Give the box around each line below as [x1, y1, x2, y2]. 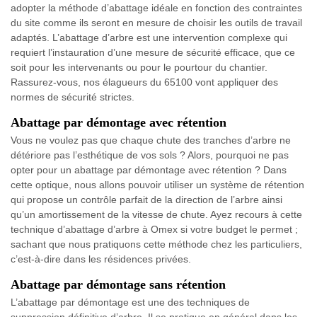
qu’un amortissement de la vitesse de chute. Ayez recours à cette [11, 209, 302, 221]
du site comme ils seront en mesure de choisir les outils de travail [11, 17, 302, 29]
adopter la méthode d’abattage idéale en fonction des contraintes [11, 2, 302, 14]
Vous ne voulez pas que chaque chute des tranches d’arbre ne [11, 134, 291, 146]
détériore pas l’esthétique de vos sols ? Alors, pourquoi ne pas [11, 149, 289, 161]
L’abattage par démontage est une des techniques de [11, 296, 250, 309]
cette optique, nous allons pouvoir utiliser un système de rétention [11, 179, 304, 191]
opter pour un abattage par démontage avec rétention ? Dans [11, 164, 287, 176]
